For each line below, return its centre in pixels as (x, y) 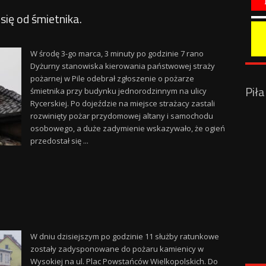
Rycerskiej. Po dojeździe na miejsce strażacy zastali (122, 103)
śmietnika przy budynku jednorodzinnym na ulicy (118, 91)
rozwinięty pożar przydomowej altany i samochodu (121, 116)
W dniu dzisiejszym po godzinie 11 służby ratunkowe (124, 236)
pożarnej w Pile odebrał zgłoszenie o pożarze (112, 78)
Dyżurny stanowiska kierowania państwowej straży (122, 66)
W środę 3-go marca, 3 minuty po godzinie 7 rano (117, 53)
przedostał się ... (59, 141)
